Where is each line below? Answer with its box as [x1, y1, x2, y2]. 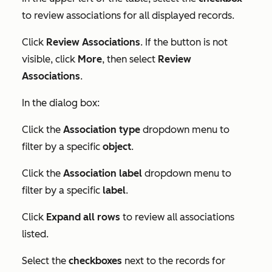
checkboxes [69, 254, 122, 267]
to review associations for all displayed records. [22, 9, 234, 21]
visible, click [22, 53, 78, 65]
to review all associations [120, 211, 234, 223]
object [103, 140, 131, 152]
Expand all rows [46, 211, 120, 223]
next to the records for [122, 254, 225, 267]
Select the [22, 254, 69, 267]
